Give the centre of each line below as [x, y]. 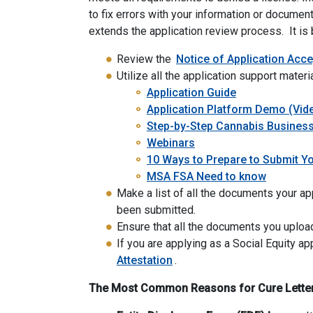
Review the [145, 59]
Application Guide [191, 93]
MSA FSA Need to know [206, 177]
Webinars [171, 143]
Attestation [145, 261]
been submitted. [156, 210]
